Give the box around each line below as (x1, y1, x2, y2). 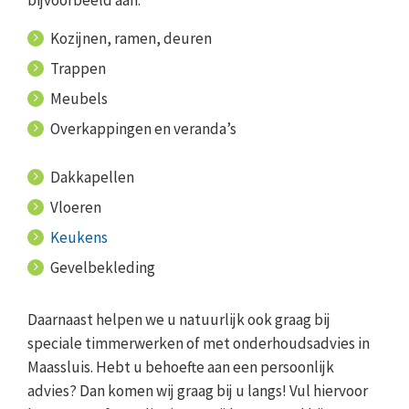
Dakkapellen (50, 167, 134, 188)
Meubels (50, 89, 108, 110)
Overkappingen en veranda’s (50, 119, 236, 140)
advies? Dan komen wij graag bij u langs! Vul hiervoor (27, 381, 368, 402)
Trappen (50, 58, 106, 79)
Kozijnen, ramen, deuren (50, 28, 212, 49)
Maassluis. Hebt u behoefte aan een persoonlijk (27, 357, 334, 378)
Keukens (50, 227, 108, 248)
